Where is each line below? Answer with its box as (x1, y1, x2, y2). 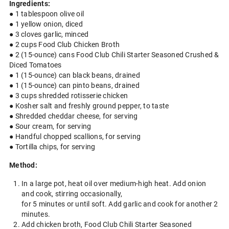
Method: (9, 161, 37, 169)
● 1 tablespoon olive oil (9, 10, 84, 18)
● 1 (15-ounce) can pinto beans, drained (9, 81, 140, 89)
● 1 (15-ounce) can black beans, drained (9, 71, 140, 79)
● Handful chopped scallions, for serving (9, 132, 141, 141)
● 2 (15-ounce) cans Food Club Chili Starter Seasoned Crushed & (9, 51, 219, 59)
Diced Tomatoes (9, 61, 62, 69)
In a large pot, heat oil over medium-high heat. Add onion (21, 179, 207, 188)
